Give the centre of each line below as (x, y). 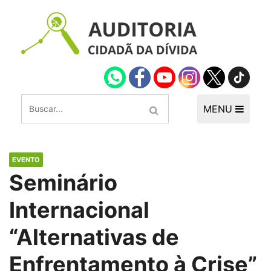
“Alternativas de (94, 237)
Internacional (79, 210)
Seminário (63, 183)
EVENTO (26, 160)
